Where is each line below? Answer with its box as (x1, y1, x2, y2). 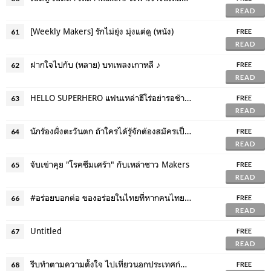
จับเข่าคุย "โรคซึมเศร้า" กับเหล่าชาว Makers (30, 159, 189, 169)
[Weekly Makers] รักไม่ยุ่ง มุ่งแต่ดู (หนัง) (30, 26, 174, 36)
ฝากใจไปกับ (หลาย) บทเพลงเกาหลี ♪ (30, 59, 160, 70)
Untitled (30, 226, 62, 236)
